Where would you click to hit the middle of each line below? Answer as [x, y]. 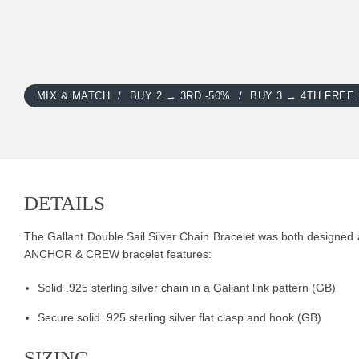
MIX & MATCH [73, 97]
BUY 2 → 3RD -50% [180, 97]
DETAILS [65, 204]
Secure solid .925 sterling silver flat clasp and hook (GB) [179, 318]
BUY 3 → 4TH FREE [303, 97]
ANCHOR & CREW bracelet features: [118, 254]
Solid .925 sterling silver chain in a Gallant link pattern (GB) [187, 288]
